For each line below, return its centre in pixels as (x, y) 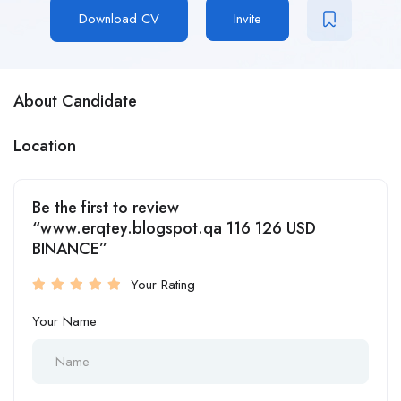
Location (45, 146)
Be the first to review (106, 208)
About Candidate (75, 102)
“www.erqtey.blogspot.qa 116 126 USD (174, 229)
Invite (247, 19)
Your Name (64, 322)
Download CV (119, 19)
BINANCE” (70, 249)
